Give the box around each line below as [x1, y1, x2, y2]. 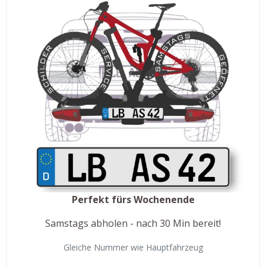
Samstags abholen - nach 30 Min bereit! [45, 216, 221, 230]
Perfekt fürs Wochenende [71, 192, 195, 206]
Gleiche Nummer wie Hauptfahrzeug [63, 241, 203, 253]
